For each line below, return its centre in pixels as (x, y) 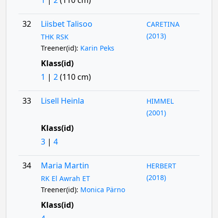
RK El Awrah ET (65, 178)
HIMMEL (160, 101)
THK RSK (54, 37)
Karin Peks (97, 48)
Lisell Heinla (62, 101)
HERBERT (162, 166)
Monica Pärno (102, 190)
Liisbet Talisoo (66, 24)
